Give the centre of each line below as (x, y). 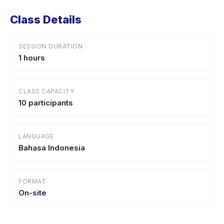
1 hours (32, 58)
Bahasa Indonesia (52, 148)
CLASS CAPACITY (46, 91)
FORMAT (32, 181)
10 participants (46, 103)
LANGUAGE (36, 136)
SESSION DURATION (50, 46)
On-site (32, 193)
